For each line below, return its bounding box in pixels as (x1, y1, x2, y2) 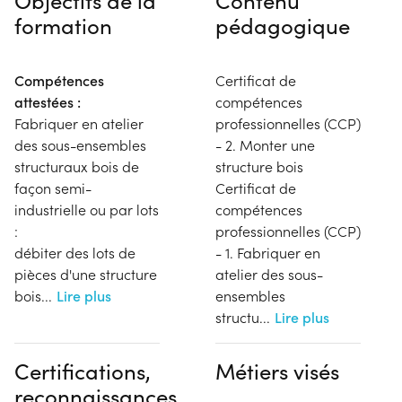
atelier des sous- (215, 264, 323, 284)
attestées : (14, 92, 81, 111)
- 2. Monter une (215, 135, 315, 154)
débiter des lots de (14, 242, 135, 262)
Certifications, (14, 355, 151, 385)
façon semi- (14, 178, 92, 197)
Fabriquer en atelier (14, 113, 144, 133)
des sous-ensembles (14, 135, 146, 154)
